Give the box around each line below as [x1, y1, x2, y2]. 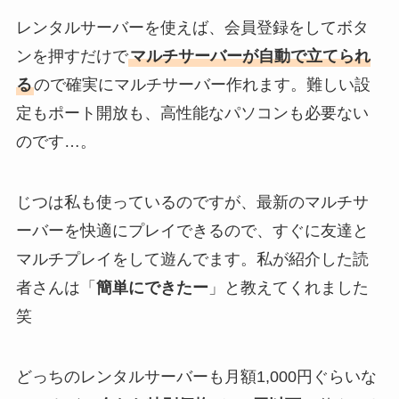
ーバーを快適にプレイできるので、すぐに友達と [15, 221, 369, 240]
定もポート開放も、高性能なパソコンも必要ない [15, 104, 369, 123]
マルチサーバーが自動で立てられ [129, 47, 370, 66]
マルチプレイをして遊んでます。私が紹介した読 [15, 249, 369, 268]
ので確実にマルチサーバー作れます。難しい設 [33, 76, 370, 94]
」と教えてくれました [208, 278, 369, 297]
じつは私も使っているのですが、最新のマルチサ [15, 192, 369, 211]
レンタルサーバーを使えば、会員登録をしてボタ [15, 19, 369, 37]
